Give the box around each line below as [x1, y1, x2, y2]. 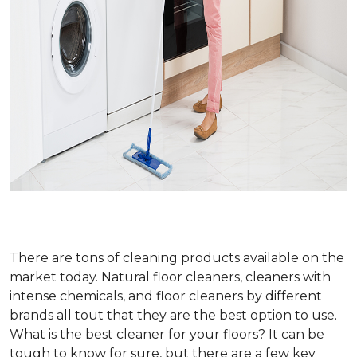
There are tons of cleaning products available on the [10, 250, 344, 266]
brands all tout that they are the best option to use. [10, 308, 337, 324]
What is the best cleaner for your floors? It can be [10, 327, 324, 343]
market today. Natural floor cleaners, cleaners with [10, 269, 331, 285]
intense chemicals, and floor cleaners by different [10, 288, 322, 304]
